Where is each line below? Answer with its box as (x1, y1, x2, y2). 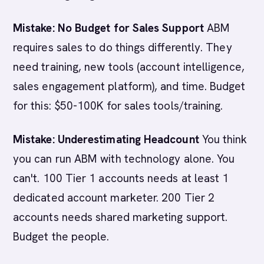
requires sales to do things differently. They (13, 40, 232, 55)
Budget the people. (13, 229, 110, 244)
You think (199, 132, 247, 147)
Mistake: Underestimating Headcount (13, 132, 199, 147)
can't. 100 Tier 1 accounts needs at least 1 (13, 171, 229, 186)
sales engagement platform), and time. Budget (13, 79, 246, 94)
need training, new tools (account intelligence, (13, 60, 245, 74)
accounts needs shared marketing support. (13, 210, 228, 225)
